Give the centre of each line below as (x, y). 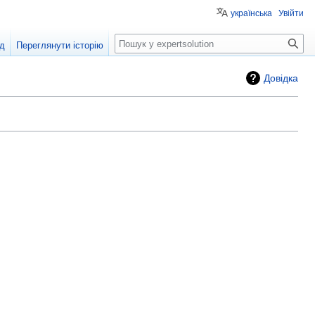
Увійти (291, 13)
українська (251, 13)
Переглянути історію (60, 46)
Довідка (281, 78)
